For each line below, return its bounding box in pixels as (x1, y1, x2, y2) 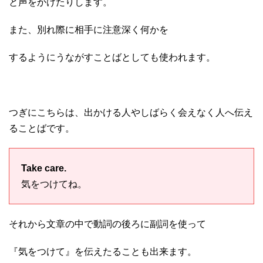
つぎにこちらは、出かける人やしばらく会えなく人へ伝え (9, 107, 253, 118)
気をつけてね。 (21, 179, 87, 190)
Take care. (21, 163, 66, 174)
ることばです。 (9, 123, 75, 134)
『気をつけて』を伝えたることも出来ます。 (9, 247, 197, 257)
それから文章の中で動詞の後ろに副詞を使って (9, 219, 206, 230)
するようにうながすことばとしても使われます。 (9, 52, 215, 63)
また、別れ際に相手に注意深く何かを (9, 25, 168, 35)
